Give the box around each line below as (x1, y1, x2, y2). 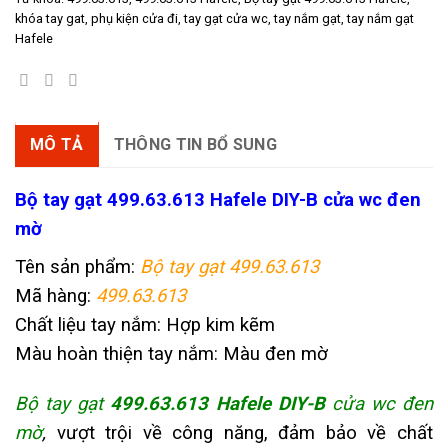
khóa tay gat (15, 10, 85, 26)
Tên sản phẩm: (15, 256, 140, 279)
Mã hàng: (15, 285, 96, 308)
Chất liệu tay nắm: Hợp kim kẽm (15, 314, 275, 337)
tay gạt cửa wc (184, 10, 268, 26)
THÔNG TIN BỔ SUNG (113, 135, 278, 155)
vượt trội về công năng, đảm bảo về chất (56, 422, 434, 445)
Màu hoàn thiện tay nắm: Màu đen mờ (15, 343, 328, 366)
